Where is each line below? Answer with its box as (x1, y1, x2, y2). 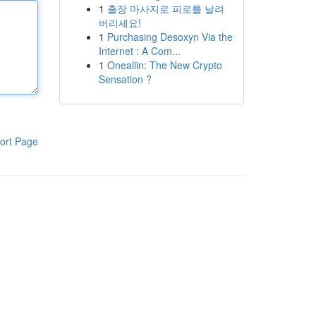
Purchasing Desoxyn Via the (107, 30, 233, 44)
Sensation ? (98, 72, 152, 86)
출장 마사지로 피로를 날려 (107, 1, 224, 16)
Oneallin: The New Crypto (107, 58, 222, 72)
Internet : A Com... (98, 44, 181, 58)
